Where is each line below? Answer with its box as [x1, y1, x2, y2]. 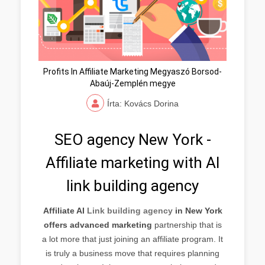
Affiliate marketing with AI [45, 153, 220, 172]
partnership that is [151, 219, 222, 230]
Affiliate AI [43, 205, 87, 215]
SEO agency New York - [54, 130, 211, 148]
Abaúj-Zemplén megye [89, 78, 176, 88]
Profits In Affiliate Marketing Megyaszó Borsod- [43, 66, 222, 76]
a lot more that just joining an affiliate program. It [42, 234, 223, 244]
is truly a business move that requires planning [46, 248, 219, 258]
